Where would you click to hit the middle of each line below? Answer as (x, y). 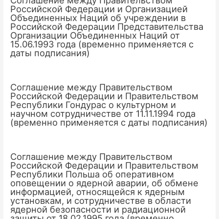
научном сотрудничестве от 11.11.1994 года (103, 114)
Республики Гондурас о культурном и (93, 105)
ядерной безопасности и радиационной (98, 209)
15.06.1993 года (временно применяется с (102, 44)
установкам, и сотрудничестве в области (101, 201)
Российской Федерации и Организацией (99, 9)
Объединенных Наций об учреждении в (98, 17)
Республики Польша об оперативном (92, 174)
